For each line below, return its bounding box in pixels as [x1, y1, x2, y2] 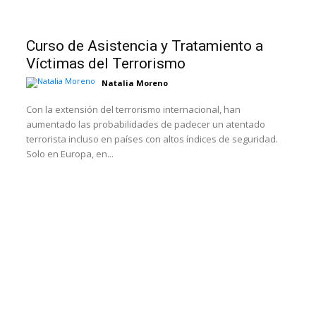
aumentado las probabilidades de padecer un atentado [26, 118, 266, 131]
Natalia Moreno [102, 78, 169, 89]
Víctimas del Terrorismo [26, 55, 186, 73]
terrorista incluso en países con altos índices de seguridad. [26, 133, 279, 146]
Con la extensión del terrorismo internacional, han [26, 103, 241, 116]
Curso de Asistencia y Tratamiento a [26, 37, 264, 55]
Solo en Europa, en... [26, 147, 114, 161]
